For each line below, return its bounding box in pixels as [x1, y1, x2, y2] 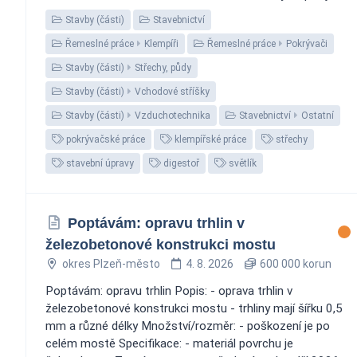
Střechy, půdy [135, 61, 191, 73]
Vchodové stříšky [135, 85, 210, 97]
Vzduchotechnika [135, 109, 210, 121]
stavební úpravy [64, 157, 134, 169]
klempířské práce [172, 133, 246, 145]
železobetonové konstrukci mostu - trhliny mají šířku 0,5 [45, 300, 343, 316]
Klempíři [144, 37, 178, 49]
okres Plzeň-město [61, 257, 160, 270]
